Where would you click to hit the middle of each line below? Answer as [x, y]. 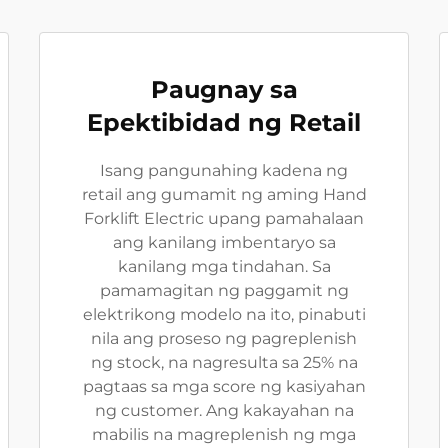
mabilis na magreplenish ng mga [224, 434]
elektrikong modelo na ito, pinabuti [224, 314]
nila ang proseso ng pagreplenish [224, 338]
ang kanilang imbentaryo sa [224, 242]
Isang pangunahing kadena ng [224, 170]
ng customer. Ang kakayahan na [224, 410]
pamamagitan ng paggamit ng [224, 290]
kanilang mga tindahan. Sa [224, 266]
